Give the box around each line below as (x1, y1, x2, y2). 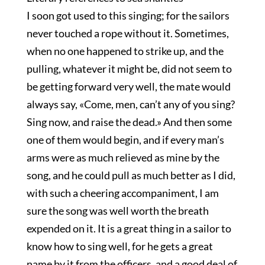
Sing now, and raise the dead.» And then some (26, 115, 232, 128)
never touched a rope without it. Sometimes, (26, 27, 229, 40)
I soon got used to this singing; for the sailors (26, 9, 230, 22)
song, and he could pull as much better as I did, (26, 169, 235, 182)
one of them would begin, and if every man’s (26, 133, 224, 146)
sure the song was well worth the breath (26, 204, 209, 217)
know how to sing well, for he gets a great (26, 240, 213, 253)
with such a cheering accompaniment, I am (26, 186, 219, 199)
